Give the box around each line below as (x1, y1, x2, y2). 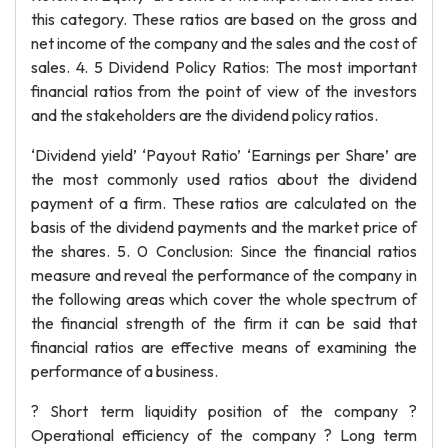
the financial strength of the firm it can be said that (31, 313, 417, 333)
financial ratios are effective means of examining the (31, 337, 417, 357)
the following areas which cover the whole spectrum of (31, 289, 417, 309)
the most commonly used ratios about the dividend (31, 169, 417, 189)
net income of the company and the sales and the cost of (31, 33, 417, 53)
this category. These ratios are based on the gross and (31, 9, 417, 29)
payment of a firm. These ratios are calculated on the (31, 193, 417, 213)
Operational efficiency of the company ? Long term (31, 425, 417, 445)
